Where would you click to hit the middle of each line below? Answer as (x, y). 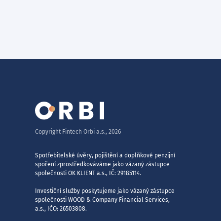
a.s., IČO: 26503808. (61, 209)
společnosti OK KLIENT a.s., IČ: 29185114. (88, 173)
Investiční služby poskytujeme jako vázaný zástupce (105, 191)
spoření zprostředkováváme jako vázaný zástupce (102, 164)
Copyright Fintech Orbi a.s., (72, 132)
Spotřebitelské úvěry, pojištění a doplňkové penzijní (105, 155)
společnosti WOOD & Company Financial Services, (102, 200)
